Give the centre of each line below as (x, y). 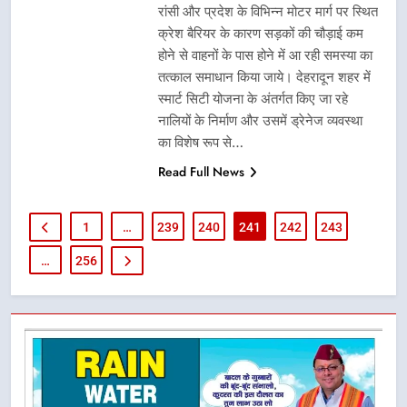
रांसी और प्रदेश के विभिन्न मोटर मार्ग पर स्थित (268, 11)
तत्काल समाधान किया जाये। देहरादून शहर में (264, 76)
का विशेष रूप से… (201, 142)
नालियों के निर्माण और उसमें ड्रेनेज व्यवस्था (260, 120)
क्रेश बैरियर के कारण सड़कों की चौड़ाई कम (261, 33)
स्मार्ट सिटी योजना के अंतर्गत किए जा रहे (253, 98)
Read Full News (201, 171)
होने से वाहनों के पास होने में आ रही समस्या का (265, 55)
